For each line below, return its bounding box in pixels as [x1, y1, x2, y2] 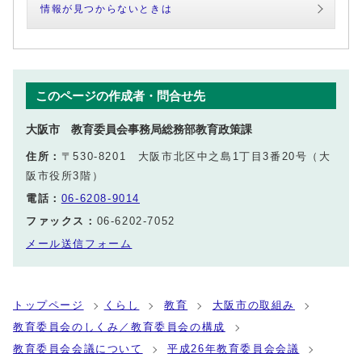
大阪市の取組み [212, 299, 296, 312]
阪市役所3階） [26, 170, 104, 183]
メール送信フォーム [26, 238, 133, 250]
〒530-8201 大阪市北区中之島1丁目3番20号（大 [61, 150, 331, 163]
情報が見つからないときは [40, 4, 173, 15]
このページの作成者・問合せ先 [36, 89, 205, 103]
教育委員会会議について [13, 343, 143, 356]
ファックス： [26, 215, 97, 228]
